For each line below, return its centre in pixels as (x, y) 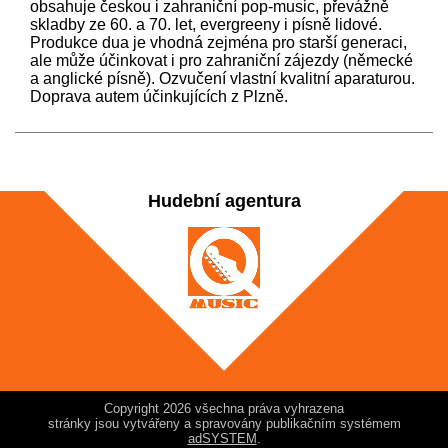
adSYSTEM (222, 438)
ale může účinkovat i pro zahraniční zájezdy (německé (221, 60)
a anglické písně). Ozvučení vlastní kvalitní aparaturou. (222, 78)
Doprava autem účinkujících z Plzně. (159, 96)
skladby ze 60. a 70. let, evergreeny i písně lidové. (206, 24)
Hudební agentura (224, 200)
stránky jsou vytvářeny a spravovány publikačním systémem (224, 423)
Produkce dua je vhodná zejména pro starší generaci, (218, 42)
